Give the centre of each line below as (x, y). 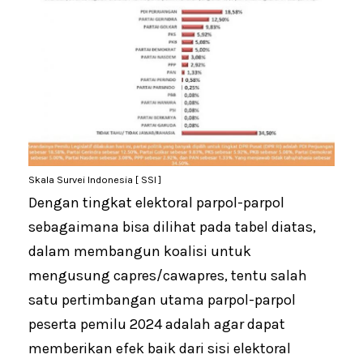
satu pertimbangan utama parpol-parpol (162, 300)
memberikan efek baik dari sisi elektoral (160, 349)
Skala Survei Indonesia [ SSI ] (95, 180)
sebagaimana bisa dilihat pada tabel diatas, (172, 227)
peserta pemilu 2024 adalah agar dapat (157, 325)
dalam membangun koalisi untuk (140, 252)
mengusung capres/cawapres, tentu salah (168, 276)
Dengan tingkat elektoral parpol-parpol (156, 203)
